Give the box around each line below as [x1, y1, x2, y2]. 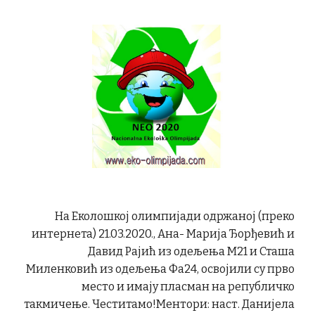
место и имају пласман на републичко [81, 280, 295, 294]
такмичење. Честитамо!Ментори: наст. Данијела [23, 297, 295, 311]
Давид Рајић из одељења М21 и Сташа [87, 245, 295, 259]
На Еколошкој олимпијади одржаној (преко [54, 210, 295, 224]
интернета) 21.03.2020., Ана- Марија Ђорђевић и [31, 227, 295, 241]
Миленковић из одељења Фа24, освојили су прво [25, 262, 295, 276]
